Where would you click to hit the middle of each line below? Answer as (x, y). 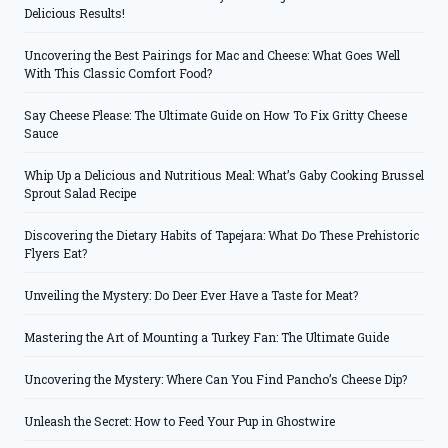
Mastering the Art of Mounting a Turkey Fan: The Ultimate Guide (206, 337)
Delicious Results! (74, 13)
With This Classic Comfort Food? (118, 73)
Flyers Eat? (55, 253)
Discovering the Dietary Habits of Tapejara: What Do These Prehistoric (221, 235)
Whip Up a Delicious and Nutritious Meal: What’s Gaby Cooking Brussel (224, 175)
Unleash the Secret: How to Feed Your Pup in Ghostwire (179, 421)
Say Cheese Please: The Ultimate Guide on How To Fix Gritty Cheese (215, 115)
